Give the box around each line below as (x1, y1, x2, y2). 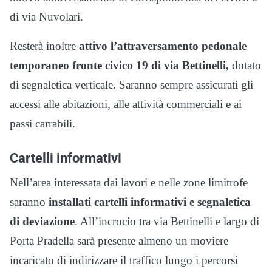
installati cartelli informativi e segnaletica (49, 195, 251, 208)
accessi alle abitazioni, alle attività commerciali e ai (10, 97, 242, 110)
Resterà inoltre (10, 39, 79, 52)
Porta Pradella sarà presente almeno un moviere (10, 234, 228, 247)
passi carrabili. (10, 117, 75, 130)
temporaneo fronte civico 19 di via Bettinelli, (10, 58, 229, 72)
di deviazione (10, 214, 75, 228)
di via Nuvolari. (10, 10, 83, 23)
